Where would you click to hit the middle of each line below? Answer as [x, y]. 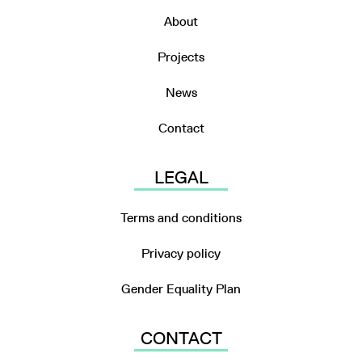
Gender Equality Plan [181, 288]
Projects [181, 57]
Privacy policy [181, 253]
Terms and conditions [181, 217]
